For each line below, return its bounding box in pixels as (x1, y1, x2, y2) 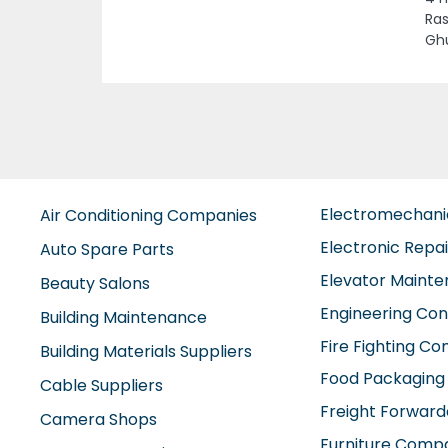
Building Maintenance (40, 306, 207, 329)
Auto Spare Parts (40, 238, 174, 261)
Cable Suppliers (40, 374, 163, 397)
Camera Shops (40, 408, 157, 431)
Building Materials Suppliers (40, 340, 252, 363)
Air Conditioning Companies (40, 204, 257, 227)
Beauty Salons (40, 272, 150, 295)
